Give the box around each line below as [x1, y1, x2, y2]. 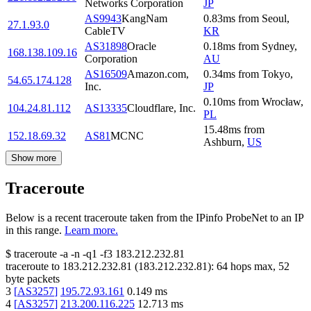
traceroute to [6, 260, 60, 273]
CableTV [85, 25, 126, 37]
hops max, [228, 260, 278, 273]
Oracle [127, 40, 156, 53]
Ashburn [203, 136, 242, 149]
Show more [11, 153, 56, 164]
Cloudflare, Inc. [127, 102, 196, 115]
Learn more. [65, 224, 118, 237]
